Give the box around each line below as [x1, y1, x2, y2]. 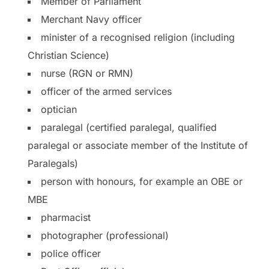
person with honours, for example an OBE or [41, 175, 243, 187]
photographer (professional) [41, 229, 169, 241]
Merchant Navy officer [41, 13, 142, 25]
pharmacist [41, 211, 91, 223]
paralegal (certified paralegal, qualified [41, 121, 217, 133]
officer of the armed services [41, 85, 172, 97]
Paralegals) [28, 157, 78, 169]
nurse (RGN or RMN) [41, 67, 133, 79]
